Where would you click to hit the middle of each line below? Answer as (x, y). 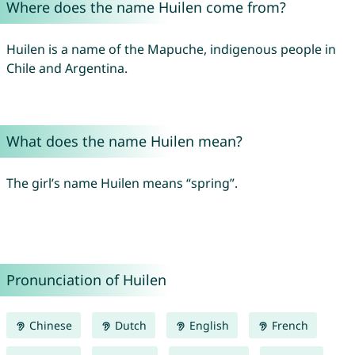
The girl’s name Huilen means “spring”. (122, 183)
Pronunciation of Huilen (86, 280)
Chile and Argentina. (67, 69)
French (288, 326)
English (207, 326)
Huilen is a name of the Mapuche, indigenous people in (171, 50)
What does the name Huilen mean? (124, 141)
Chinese (49, 326)
